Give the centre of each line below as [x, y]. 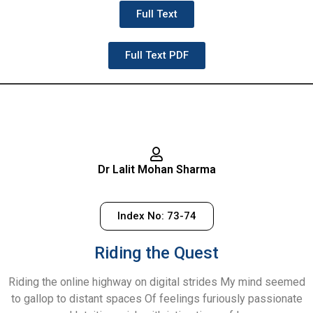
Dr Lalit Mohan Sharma [156, 170]
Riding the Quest [156, 253]
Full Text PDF [156, 56]
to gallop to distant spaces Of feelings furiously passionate [156, 299]
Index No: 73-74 [156, 216]
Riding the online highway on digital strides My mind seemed [156, 282]
